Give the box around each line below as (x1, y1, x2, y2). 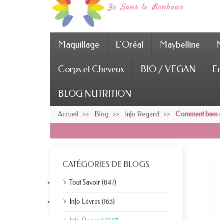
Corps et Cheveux (58, 64, 124, 75)
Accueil (58, 110, 78, 118)
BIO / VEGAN (140, 64, 196, 75)
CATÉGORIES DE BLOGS (62, 160, 149, 169)
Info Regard (125, 110, 159, 118)
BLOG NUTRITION (58, 88, 132, 99)
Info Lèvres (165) (69, 197, 115, 206)
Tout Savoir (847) (69, 178, 116, 187)
